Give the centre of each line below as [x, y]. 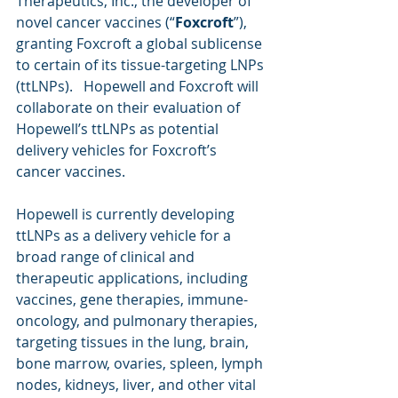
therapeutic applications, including [134, 278]
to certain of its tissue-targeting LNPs [142, 65]
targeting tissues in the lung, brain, [134, 342]
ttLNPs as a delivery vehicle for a [125, 235]
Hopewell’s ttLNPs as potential [119, 129]
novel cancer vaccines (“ [96, 22]
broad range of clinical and [107, 257]
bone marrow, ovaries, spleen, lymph [141, 363]
